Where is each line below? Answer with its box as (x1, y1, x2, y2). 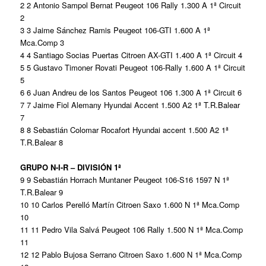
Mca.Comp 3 (20, 36, 65, 48)
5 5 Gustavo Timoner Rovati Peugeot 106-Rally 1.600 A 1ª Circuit (20, 61, 246, 73)
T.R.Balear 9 (20, 186, 64, 198)
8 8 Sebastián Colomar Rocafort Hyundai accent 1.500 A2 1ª (20, 123, 229, 135)
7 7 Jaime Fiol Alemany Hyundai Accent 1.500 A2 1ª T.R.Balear (20, 99, 240, 110)
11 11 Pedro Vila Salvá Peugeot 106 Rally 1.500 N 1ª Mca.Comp (20, 223, 243, 235)
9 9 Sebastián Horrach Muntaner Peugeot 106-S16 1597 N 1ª (20, 173, 230, 185)
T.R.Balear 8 (20, 136, 64, 148)
